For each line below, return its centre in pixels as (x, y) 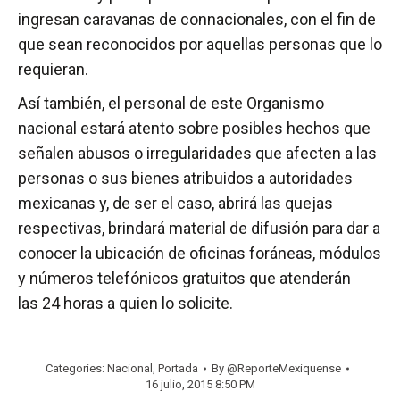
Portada (178, 369)
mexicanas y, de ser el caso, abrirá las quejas (175, 204)
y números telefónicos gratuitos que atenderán (184, 279)
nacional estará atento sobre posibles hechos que (194, 129)
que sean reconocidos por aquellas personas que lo (200, 45)
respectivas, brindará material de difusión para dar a (199, 229)
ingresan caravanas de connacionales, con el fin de (197, 20)
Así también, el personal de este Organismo (171, 104)
